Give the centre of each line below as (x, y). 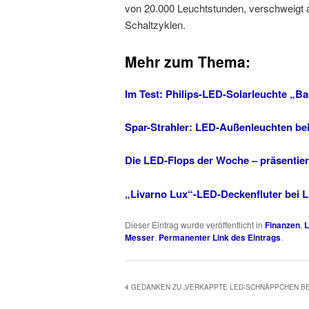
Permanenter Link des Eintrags (220, 237)
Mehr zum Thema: (188, 62)
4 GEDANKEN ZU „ (155, 287)
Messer (140, 237)
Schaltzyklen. (155, 25)
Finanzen (282, 225)
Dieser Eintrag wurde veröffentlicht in (195, 225)
